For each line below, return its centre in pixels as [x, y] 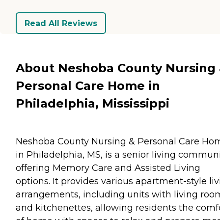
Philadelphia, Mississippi [93, 103]
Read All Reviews [61, 23]
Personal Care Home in [88, 85]
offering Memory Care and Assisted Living [108, 168]
